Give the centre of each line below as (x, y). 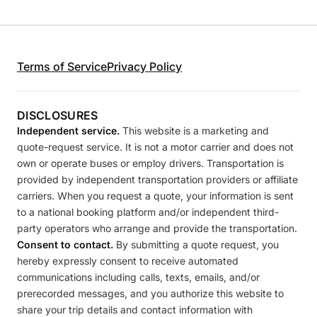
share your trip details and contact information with (135, 310)
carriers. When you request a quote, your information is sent (155, 196)
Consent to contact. (65, 244)
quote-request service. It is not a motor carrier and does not (155, 147)
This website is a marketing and (194, 131)
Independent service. (68, 131)
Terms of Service (62, 67)
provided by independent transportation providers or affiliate (157, 179)
